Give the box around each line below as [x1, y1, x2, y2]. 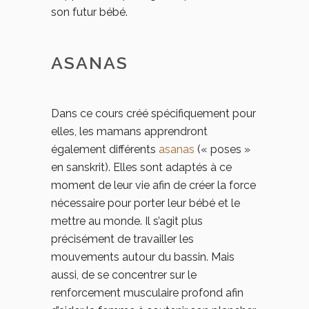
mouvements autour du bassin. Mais [51, 250, 235, 263]
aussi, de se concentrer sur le [51, 268, 197, 281]
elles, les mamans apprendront [51, 125, 208, 138]
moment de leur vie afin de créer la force [51, 179, 256, 192]
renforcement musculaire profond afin [51, 286, 243, 299]
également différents [51, 143, 159, 156]
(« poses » [195, 143, 250, 156]
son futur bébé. [51, 6, 128, 19]
